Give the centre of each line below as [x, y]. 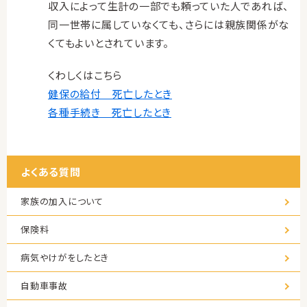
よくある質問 [51, 172]
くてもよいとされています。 [109, 43]
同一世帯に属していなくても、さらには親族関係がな [169, 24]
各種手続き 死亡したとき [110, 112]
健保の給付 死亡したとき [110, 94]
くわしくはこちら [85, 75]
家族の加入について [62, 201]
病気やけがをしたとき [65, 257]
